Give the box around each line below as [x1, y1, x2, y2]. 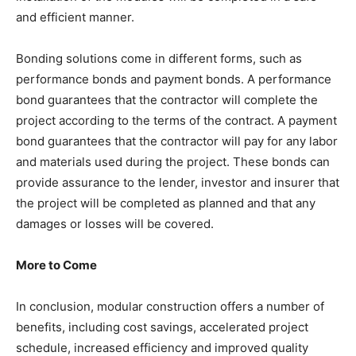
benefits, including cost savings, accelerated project [16, 319, 308, 335]
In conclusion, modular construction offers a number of [16, 299, 324, 315]
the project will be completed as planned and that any [16, 195, 315, 211]
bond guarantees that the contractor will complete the [16, 92, 318, 108]
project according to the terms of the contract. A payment [16, 113, 337, 129]
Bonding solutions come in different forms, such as [16, 51, 302, 67]
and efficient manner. [16, 10, 134, 25]
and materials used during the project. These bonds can [16, 154, 330, 170]
